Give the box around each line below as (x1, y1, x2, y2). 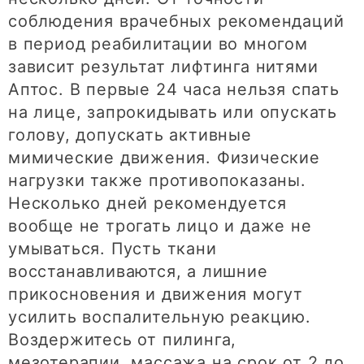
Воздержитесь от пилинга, (8, 330, 237, 350)
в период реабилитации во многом (8, 34, 308, 54)
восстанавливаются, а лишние (8, 262, 268, 282)
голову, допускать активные (8, 125, 252, 145)
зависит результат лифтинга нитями (8, 57, 318, 77)
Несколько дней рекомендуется (8, 193, 287, 214)
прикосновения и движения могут (8, 284, 303, 305)
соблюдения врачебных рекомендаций (8, 11, 344, 32)
